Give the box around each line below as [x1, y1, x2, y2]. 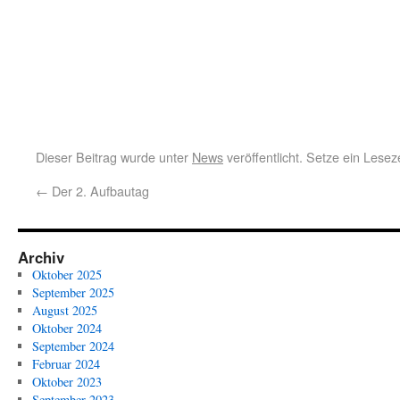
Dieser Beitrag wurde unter [36, 147, 192, 166]
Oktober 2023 [31, 373, 102, 390]
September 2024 [31, 337, 114, 354]
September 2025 [31, 284, 114, 301]
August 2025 [31, 302, 97, 319]
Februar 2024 [31, 355, 100, 372]
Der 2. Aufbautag [48, 181, 149, 200]
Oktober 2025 [31, 266, 102, 283]
